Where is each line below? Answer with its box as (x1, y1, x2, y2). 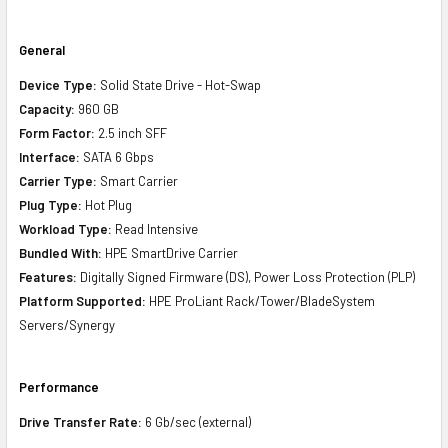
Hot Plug (82, 196, 132, 213)
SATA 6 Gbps (80, 148, 154, 165)
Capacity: (19, 100, 75, 117)
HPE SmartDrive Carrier (102, 244, 238, 261)
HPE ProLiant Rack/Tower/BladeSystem (146, 292, 375, 309)
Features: (19, 268, 77, 285)
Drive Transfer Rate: (19, 413, 142, 430)
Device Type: (19, 76, 97, 93)
